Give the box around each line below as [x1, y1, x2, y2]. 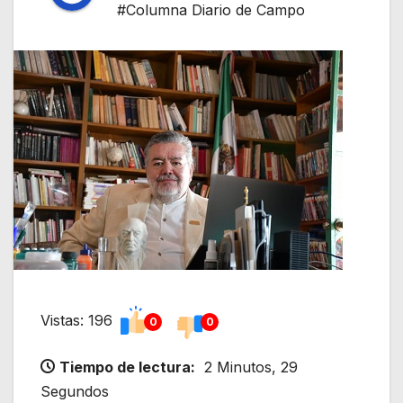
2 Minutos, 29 [204, 358, 298, 377]
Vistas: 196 [40, 311, 117, 330]
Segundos [40, 382, 109, 401]
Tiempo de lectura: [59, 358, 195, 377]
